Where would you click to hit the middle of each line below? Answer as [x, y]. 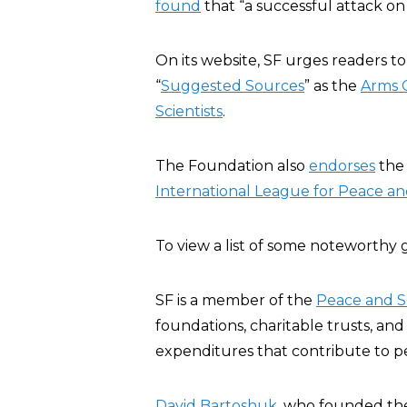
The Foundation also [232, 166]
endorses [342, 166]
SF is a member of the [236, 300]
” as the [333, 86]
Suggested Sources [233, 86]
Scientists [189, 111]
